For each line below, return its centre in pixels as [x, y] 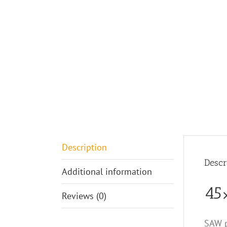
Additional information [107, 171]
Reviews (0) [84, 196]
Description [84, 147]
